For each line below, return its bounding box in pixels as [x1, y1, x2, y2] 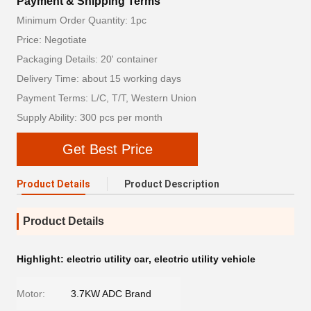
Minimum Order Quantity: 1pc [17, 15, 146, 26]
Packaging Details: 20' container [17, 53, 158, 65]
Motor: [17, 288, 45, 299]
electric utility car [67, 253, 149, 264]
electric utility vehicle [154, 253, 255, 264]
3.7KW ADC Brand [71, 288, 151, 299]
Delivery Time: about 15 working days [17, 73, 181, 84]
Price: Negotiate [17, 34, 87, 45]
